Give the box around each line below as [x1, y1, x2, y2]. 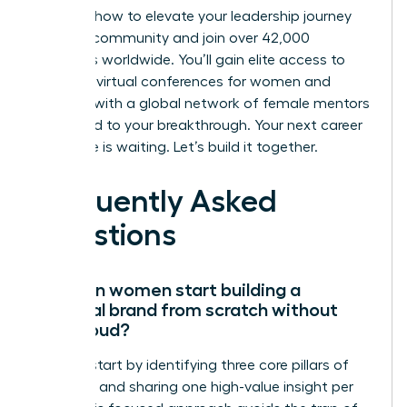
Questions [34, 219, 176, 251]
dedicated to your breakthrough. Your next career [34, 117, 362, 133]
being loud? [34, 320, 130, 339]
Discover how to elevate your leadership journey [34, 8, 352, 24]
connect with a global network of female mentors [34, 95, 370, 111]
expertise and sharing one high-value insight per [34, 379, 353, 394]
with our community [34, 30, 169, 45]
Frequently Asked [34, 185, 277, 217]
